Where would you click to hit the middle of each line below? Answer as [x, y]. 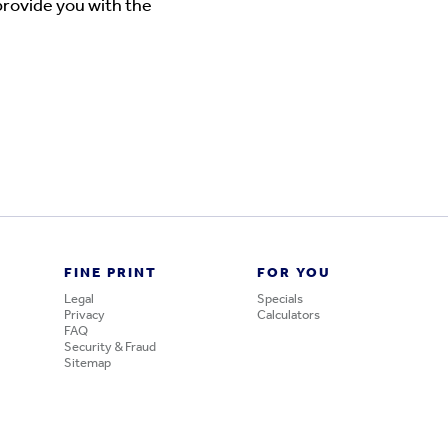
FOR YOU [293, 273]
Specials [279, 299]
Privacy [84, 315]
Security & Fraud [109, 347]
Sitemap [87, 363]
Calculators [288, 315]
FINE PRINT [110, 273]
